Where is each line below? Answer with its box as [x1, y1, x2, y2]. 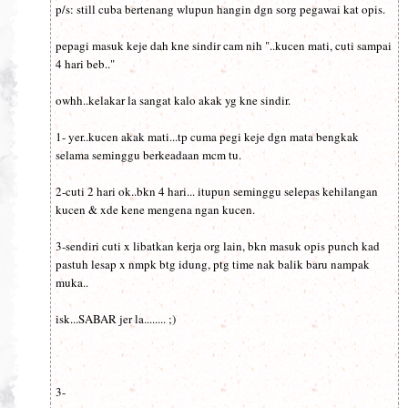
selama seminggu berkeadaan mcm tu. [56, 146, 241, 163]
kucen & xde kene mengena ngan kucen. [56, 200, 255, 218]
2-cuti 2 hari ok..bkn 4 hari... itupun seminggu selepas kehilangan [56, 182, 378, 199]
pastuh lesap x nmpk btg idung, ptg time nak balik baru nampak [56, 255, 370, 272]
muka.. [56, 273, 88, 291]
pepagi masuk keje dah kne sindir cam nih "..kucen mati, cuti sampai [56, 36, 392, 54]
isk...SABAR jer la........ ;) [56, 310, 176, 327]
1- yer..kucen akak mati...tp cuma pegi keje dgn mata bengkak [56, 127, 359, 145]
